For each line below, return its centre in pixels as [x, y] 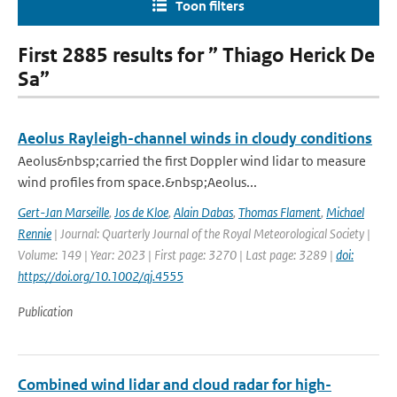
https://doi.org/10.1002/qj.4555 [101, 276]
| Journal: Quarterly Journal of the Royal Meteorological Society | [211, 234]
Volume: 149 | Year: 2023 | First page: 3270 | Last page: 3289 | [177, 255]
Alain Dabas [203, 212]
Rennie [35, 234]
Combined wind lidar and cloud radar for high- [175, 385]
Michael [345, 212]
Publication [45, 311]
